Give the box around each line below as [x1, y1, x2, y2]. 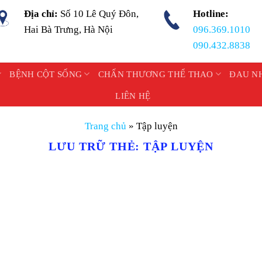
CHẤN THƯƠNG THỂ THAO [98, 69, 213, 79]
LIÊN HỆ [115, 91, 151, 101]
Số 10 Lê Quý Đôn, [60, 8, 139, 19]
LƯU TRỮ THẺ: [48, 140, 144, 153]
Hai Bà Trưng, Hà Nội [24, 24, 113, 35]
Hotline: [192, 8, 229, 19]
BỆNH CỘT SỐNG [9, 69, 82, 79]
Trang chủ [84, 120, 126, 132]
